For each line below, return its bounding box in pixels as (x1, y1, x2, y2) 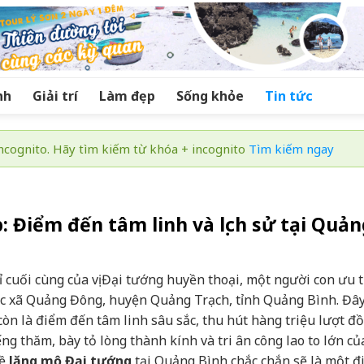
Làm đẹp (99, 87, 155, 105)
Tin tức (265, 87, 313, 105)
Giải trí (32, 87, 78, 105)
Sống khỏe (176, 87, 244, 105)
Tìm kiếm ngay (249, 141, 334, 157)
